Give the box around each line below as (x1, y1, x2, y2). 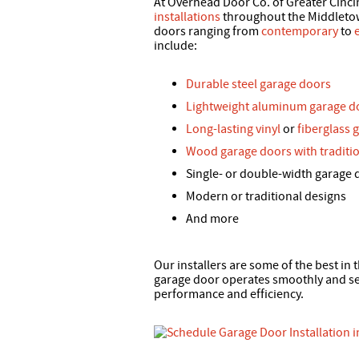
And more (186, 211, 239, 228)
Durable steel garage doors (186, 76, 331, 93)
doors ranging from (154, 23, 261, 40)
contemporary (261, 23, 338, 40)
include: (154, 38, 197, 54)
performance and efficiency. (154, 286, 304, 303)
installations (154, 9, 220, 26)
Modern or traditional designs (186, 188, 346, 205)
